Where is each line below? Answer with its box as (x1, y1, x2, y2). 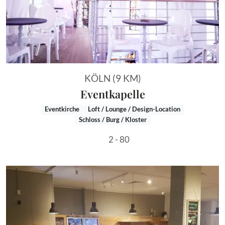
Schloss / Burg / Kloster (78, 116, 147, 124)
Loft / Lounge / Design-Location (87, 105, 180, 114)
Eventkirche (45, 105, 80, 114)
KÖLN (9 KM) (84, 72, 141, 84)
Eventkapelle (80, 86, 145, 101)
